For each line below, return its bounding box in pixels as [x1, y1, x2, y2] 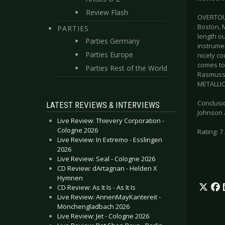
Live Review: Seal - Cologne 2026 [57, 154, 155, 163]
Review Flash [86, 8, 128, 17]
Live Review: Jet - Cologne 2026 [57, 211, 149, 220]
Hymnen [57, 173, 83, 182]
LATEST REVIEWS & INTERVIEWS [46, 100, 160, 110]
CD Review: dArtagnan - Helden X [57, 164, 157, 173]
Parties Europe [85, 50, 133, 59]
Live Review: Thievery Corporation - [57, 116, 164, 125]
